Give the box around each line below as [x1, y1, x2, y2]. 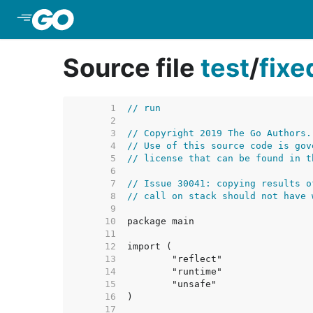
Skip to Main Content [78, 13, 191, 27]
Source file [63, 52, 201, 83]
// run [127, 103, 161, 113]
